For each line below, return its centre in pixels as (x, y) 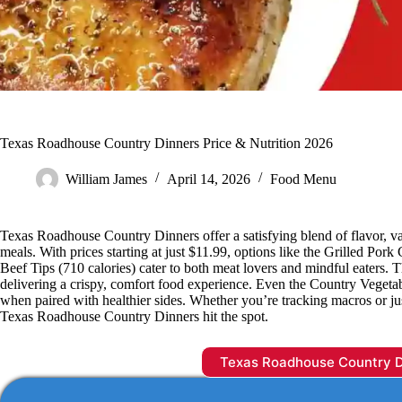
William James (106, 179)
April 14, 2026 (209, 179)
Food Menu (303, 179)
